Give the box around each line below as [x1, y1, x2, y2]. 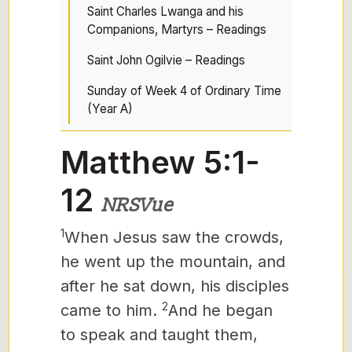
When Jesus [64, 228, 157, 247]
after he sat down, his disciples [60, 277, 289, 295]
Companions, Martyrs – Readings [87, 22, 266, 37]
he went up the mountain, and [60, 252, 285, 271]
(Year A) [87, 101, 133, 116]
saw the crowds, [157, 228, 284, 247]
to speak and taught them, [60, 325, 258, 344]
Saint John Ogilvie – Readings [87, 53, 245, 68]
